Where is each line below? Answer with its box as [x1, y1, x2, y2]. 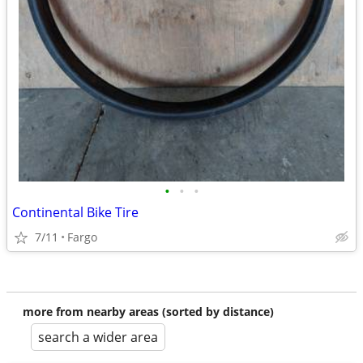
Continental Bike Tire [12, 203, 139, 221]
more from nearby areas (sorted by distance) [23, 304, 274, 319]
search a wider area [38, 328, 158, 346]
